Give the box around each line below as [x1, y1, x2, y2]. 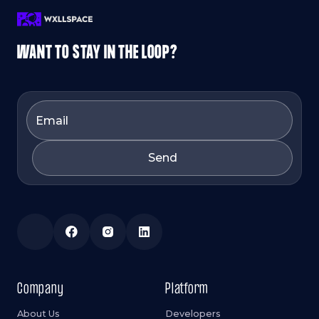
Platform [165, 281, 209, 298]
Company [17, 281, 64, 298]
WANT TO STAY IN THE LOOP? [17, 43, 178, 64]
